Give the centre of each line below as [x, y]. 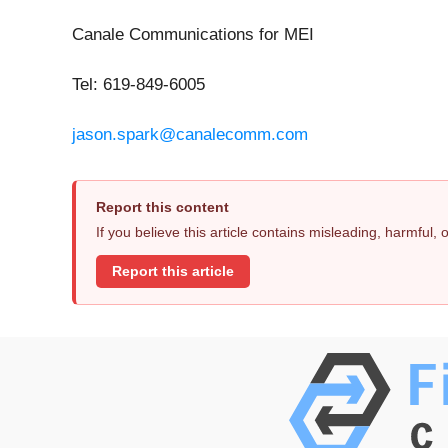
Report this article [173, 271]
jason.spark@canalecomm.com [190, 135]
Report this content [162, 207]
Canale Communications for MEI [193, 35]
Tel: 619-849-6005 [138, 85]
